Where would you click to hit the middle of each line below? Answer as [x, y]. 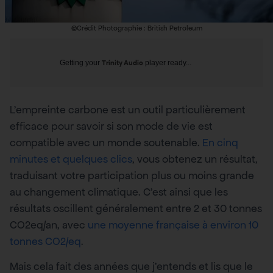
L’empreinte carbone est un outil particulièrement [128, 110]
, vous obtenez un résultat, [195, 159]
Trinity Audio [122, 63]
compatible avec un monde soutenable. [106, 143]
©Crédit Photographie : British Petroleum [136, 28]
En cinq [220, 143]
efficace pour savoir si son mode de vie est [111, 126]
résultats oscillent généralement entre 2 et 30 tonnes [136, 209]
